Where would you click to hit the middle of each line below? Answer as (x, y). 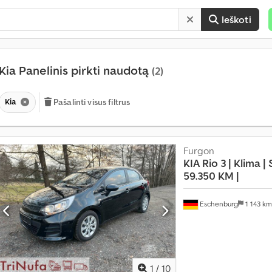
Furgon (199, 150)
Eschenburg (218, 203)
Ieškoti (236, 19)
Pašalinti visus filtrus (92, 102)
